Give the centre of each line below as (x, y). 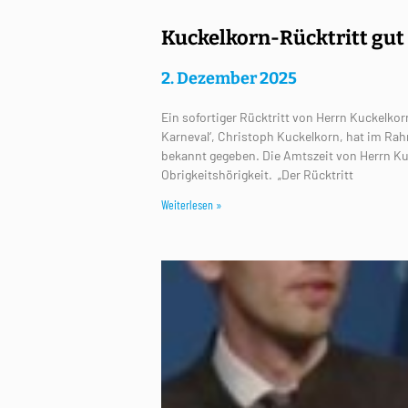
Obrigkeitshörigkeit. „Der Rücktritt (257, 174)
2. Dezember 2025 (229, 78)
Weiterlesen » (191, 204)
